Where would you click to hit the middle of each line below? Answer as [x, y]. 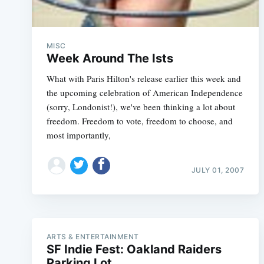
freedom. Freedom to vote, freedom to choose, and [139, 121]
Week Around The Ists [110, 58]
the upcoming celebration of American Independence [144, 93]
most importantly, [78, 135]
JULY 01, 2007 [218, 170]
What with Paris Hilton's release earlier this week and [143, 78]
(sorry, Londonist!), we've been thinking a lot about [141, 107]
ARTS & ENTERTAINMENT [93, 236]
